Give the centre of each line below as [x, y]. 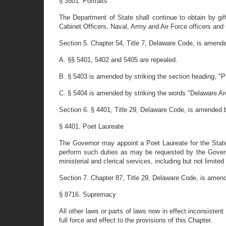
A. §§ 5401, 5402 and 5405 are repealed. [118, 60]
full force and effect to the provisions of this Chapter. [136, 220]
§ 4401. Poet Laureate [91, 126]
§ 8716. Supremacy [88, 194]
